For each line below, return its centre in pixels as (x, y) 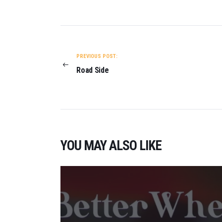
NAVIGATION (92, 46)
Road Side (93, 70)
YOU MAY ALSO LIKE (111, 146)
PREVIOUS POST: (97, 56)
